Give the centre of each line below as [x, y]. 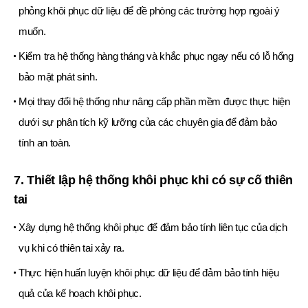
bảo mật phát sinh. [58, 77]
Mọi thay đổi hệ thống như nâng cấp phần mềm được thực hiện [154, 102]
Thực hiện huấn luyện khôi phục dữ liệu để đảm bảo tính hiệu [149, 273]
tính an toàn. [45, 143]
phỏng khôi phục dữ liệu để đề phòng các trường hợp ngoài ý [149, 11]
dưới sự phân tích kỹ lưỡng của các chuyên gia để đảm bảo [148, 122]
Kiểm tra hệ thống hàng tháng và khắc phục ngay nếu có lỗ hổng [156, 56]
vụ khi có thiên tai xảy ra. [71, 248]
